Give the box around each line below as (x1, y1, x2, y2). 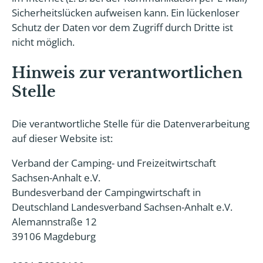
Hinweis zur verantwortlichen (12, 64, 242, 82)
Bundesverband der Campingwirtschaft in (12, 186, 201, 199)
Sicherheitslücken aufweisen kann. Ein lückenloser (12, 6, 240, 19)
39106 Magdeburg (12, 230, 96, 243)
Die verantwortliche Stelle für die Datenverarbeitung (12, 117, 249, 130)
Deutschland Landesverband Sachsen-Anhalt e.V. (12, 200, 232, 214)
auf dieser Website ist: (12, 131, 113, 145)
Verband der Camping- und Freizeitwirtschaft (12, 156, 216, 170)
